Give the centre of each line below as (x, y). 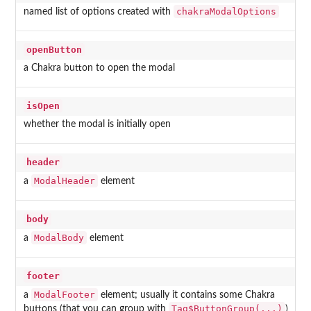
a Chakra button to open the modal (99, 68)
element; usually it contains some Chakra (186, 295)
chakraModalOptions (226, 12)
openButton (54, 50)
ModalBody (59, 238)
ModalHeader (64, 181)
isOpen (43, 106)
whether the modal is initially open (97, 125)
